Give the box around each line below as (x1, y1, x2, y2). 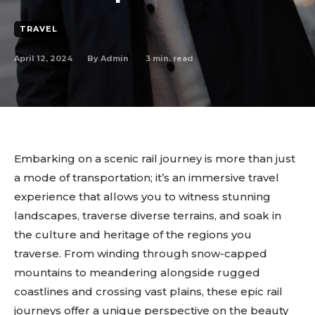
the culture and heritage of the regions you (14, 228, 252, 241)
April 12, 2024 (14, 53, 72, 63)
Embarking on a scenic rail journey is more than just (14, 152, 295, 165)
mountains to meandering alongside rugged (14, 266, 260, 279)
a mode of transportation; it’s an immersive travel (14, 171, 279, 184)
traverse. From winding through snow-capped (14, 247, 267, 260)
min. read (150, 53, 193, 63)
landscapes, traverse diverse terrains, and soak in (14, 209, 281, 222)
